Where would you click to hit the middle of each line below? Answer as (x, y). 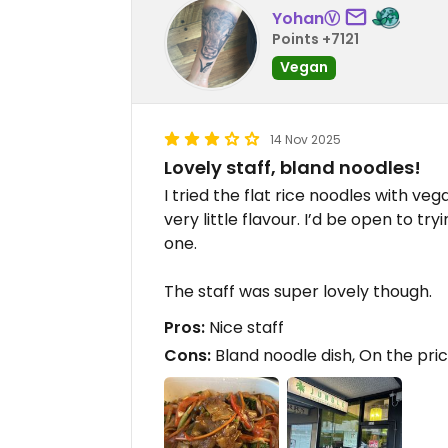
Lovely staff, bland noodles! (292, 168)
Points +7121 (315, 38)
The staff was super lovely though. (298, 292)
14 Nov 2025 (305, 140)
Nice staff (244, 328)
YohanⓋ (306, 18)
